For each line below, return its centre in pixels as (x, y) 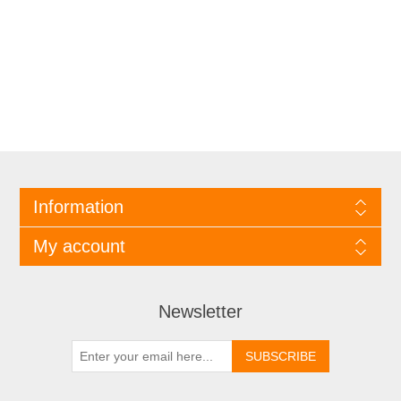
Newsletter (200, 312)
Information (78, 207)
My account (79, 247)
